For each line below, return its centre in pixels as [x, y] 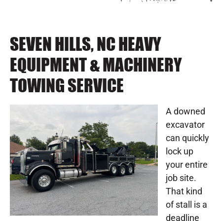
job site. [181, 178]
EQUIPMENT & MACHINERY [96, 66]
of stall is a [186, 205]
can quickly [187, 138]
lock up [180, 151]
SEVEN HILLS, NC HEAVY [86, 45]
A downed [185, 111]
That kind [184, 191]
